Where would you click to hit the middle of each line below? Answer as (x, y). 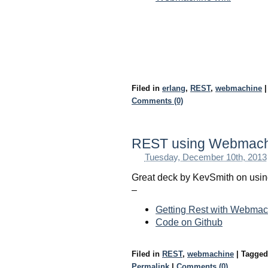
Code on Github (189, 222)
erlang (174, 88)
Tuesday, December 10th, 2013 (205, 157)
